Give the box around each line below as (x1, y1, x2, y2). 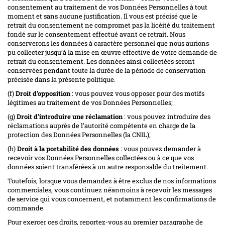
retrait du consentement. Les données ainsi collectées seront (8, 56, 195, 66)
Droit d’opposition (16, 88, 70, 98)
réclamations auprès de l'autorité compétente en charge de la (8, 121, 195, 130)
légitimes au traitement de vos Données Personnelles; (8, 97, 173, 107)
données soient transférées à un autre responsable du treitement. (8, 162, 208, 171)
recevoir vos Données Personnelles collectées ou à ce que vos (8, 153, 194, 162)
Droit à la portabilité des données (17, 144, 119, 153)
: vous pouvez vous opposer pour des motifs (70, 88, 204, 98)
